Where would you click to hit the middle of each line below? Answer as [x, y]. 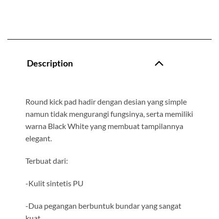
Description [50, 63]
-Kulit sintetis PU [54, 183]
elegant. [38, 138]
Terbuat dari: [46, 160]
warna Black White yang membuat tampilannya [104, 126]
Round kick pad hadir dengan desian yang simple [106, 102]
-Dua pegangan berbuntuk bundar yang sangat [103, 205]
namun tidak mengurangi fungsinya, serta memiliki [109, 114]
